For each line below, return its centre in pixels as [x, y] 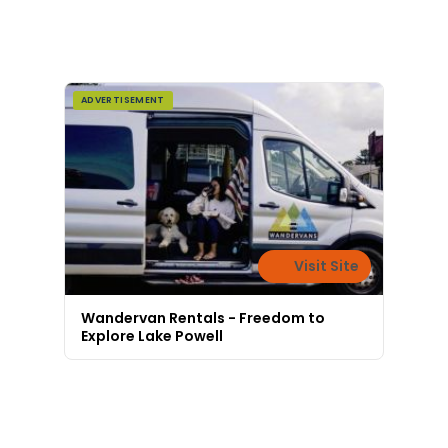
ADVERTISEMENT [123, 100]
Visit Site [325, 266]
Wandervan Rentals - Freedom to [203, 318]
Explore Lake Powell [152, 336]
